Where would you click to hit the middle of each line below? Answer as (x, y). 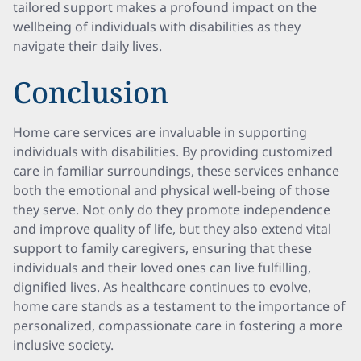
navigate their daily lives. (87, 46)
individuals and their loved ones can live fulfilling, (162, 268)
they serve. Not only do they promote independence (172, 210)
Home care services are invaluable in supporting (160, 132)
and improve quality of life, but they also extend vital (172, 229)
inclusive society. (63, 345)
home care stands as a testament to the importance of (179, 306)
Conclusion (91, 92)
